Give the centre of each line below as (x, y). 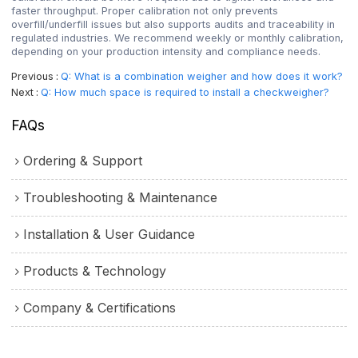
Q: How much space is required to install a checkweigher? (185, 92)
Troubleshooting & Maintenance (121, 197)
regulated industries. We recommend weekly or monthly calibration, (178, 38)
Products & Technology (95, 270)
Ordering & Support (83, 160)
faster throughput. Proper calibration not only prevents (145, 11)
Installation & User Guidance (109, 234)
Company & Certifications (100, 307)
